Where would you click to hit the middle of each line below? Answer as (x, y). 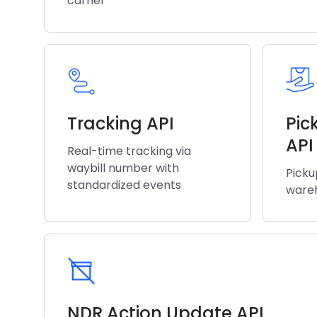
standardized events (124, 185)
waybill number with (123, 168)
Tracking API (121, 123)
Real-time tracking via (129, 151)
